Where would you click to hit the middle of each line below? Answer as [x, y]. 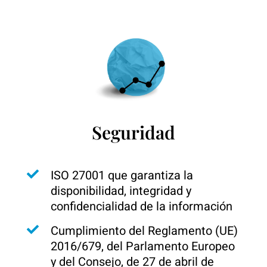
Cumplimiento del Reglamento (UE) [144, 231]
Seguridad [133, 133]
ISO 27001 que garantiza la [122, 176]
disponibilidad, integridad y [121, 191]
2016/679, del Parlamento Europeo [143, 247]
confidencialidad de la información [142, 207]
